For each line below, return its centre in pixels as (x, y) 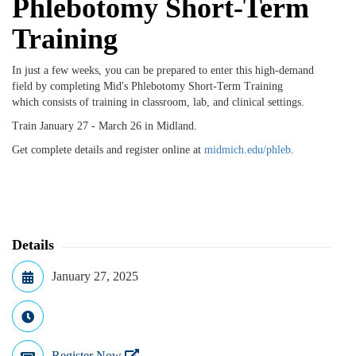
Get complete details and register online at (108, 149)
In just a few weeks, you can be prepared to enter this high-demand (163, 70)
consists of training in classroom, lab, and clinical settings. (173, 102)
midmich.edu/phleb (248, 149)
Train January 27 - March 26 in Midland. (104, 126)
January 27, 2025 (95, 276)
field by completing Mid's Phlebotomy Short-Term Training (147, 86)
